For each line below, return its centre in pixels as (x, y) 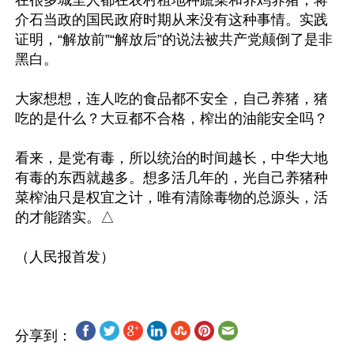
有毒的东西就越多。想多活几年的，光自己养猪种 (171, 177)
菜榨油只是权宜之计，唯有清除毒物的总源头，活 (171, 197)
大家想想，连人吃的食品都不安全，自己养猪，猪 (171, 98)
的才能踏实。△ (65, 217)
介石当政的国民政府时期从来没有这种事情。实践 (171, 19)
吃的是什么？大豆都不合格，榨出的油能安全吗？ (171, 118)
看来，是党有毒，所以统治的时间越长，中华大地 (171, 158)
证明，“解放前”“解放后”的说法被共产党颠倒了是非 (174, 39)
